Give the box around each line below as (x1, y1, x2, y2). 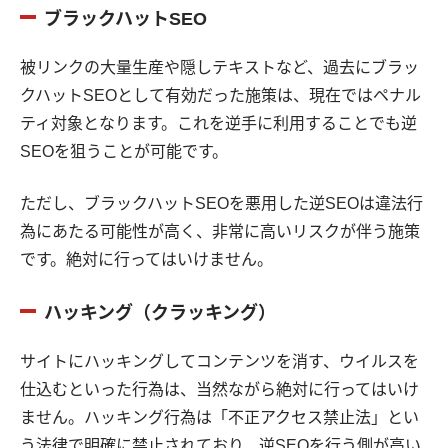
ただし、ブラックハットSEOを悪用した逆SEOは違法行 (20, 195, 423, 213)
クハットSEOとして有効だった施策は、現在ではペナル (20, 87, 421, 105)
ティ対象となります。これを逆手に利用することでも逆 (20, 115, 417, 133)
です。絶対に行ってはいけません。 (20, 251, 273, 269)
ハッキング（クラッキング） (44, 303, 276, 324)
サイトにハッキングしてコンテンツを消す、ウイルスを (20, 353, 419, 371)
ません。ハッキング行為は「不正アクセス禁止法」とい (20, 409, 419, 427)
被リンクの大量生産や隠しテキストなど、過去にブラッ (20, 59, 419, 77)
